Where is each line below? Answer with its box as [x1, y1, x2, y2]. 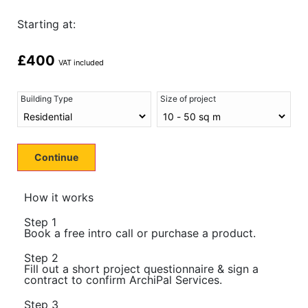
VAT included [58, 57, 104, 67]
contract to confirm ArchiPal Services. [24, 273, 222, 287]
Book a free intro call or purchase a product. [24, 226, 256, 241]
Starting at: [17, 16, 76, 31]
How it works [24, 190, 93, 205]
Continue [34, 151, 78, 164]
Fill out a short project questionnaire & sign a [24, 262, 258, 276]
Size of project [159, 93, 216, 104]
